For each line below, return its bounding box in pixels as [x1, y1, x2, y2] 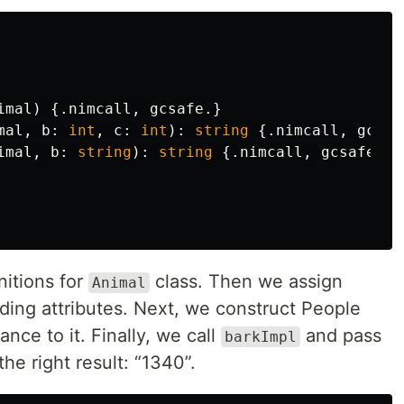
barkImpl [225, 328, 297, 345]
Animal [92, 274, 146, 291]
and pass [300, 325, 381, 346]
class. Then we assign [150, 271, 343, 292]
